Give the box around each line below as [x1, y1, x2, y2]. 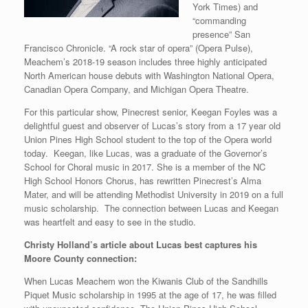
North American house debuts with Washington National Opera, [24, 68, 274, 82]
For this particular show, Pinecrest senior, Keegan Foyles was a [24, 104, 277, 118]
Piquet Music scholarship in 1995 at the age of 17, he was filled [24, 287, 276, 301]
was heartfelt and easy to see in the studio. [24, 214, 196, 228]
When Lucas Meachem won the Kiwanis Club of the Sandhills [24, 274, 268, 287]
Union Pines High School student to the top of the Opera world [24, 132, 272, 146]
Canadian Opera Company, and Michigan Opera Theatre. [24, 82, 249, 96]
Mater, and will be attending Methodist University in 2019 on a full [24, 187, 283, 201]
